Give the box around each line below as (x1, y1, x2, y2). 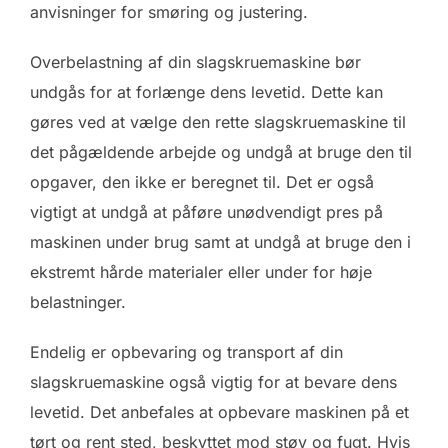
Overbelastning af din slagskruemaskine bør (30, 52, 361, 73)
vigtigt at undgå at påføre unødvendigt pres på (30, 202, 383, 223)
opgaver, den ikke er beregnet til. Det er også (30, 172, 374, 193)
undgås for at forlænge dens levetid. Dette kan (30, 82, 383, 103)
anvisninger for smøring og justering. (30, 2, 308, 23)
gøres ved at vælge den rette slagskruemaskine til (30, 112, 406, 133)
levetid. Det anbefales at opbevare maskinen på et (30, 402, 409, 423)
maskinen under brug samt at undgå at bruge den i (30, 232, 411, 253)
